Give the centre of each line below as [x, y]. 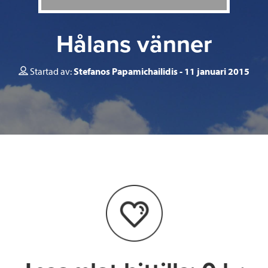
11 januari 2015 [217, 71]
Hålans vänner [134, 44]
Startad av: [52, 71]
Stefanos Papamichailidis [126, 71]
